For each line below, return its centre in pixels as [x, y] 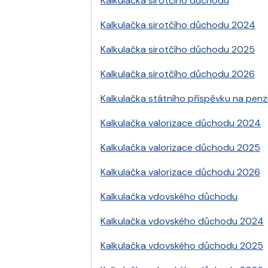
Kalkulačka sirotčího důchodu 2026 [178, 74]
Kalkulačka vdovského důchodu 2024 [182, 221]
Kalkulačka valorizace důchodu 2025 [180, 148]
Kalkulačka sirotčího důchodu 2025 [178, 50]
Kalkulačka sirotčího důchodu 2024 [178, 25]
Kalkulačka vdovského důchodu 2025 [182, 246]
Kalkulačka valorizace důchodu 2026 [180, 172]
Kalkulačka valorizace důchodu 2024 [181, 123]
